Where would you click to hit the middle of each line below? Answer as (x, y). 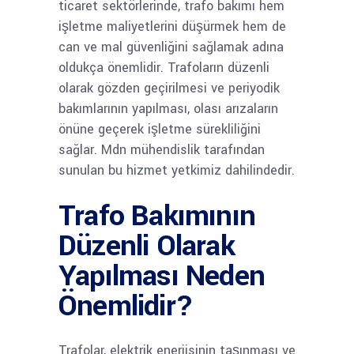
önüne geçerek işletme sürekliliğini (160, 129)
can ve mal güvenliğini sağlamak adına (171, 47)
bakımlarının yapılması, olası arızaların (168, 109)
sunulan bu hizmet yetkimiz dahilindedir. (177, 170)
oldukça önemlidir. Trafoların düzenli (164, 68)
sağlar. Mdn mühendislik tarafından (162, 150)
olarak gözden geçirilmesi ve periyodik (169, 88)
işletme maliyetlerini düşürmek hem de (172, 26)
